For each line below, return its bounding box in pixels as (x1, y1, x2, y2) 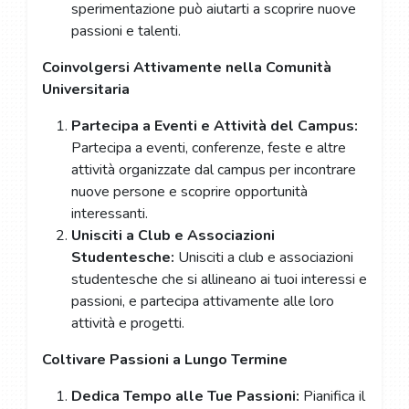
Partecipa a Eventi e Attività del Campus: (70, 115, 358, 136)
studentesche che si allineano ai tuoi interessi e (70, 268, 367, 289)
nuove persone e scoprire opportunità (70, 181, 308, 202)
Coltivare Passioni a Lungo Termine (41, 349, 288, 370)
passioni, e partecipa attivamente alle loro (70, 290, 334, 311)
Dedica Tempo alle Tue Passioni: (70, 385, 303, 406)
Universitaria (41, 79, 130, 100)
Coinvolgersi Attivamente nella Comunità (41, 57, 331, 78)
